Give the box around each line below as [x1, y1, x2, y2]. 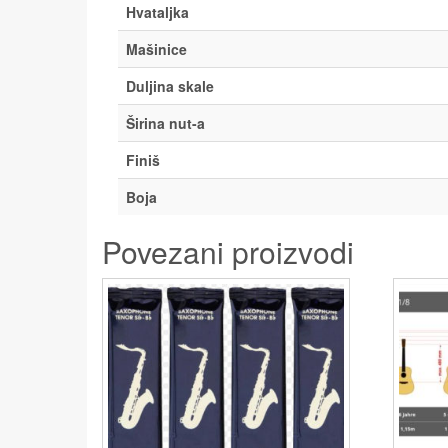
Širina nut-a [126, 112, 205, 133]
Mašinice [126, 38, 187, 59]
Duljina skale [126, 75, 214, 96]
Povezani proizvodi [102, 229, 354, 273]
